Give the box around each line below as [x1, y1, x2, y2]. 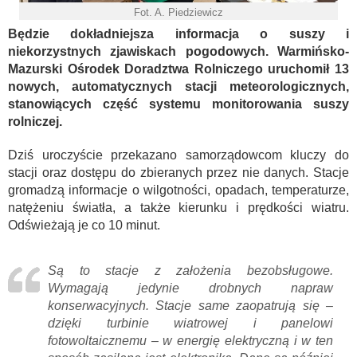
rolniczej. [8, 114, 62, 128]
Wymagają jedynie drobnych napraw [48, 280, 333, 295]
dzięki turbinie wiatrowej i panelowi [48, 316, 333, 330]
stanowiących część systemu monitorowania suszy [8, 96, 349, 111]
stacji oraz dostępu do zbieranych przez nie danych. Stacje [8, 165, 349, 179]
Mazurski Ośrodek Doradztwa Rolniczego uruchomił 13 [8, 61, 349, 76]
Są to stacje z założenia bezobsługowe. [48, 263, 333, 277]
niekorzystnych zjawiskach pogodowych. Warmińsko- [8, 44, 349, 58]
